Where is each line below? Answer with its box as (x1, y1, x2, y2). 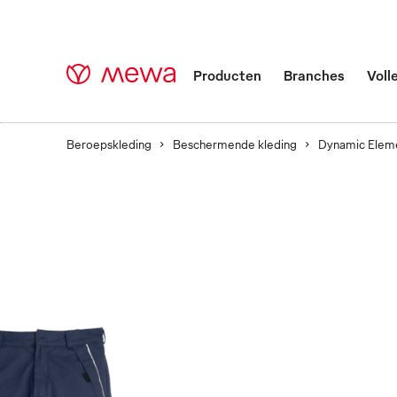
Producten (192, 66, 261, 84)
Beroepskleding (66, 136, 152, 152)
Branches (283, 66, 345, 84)
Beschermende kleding (173, 136, 297, 152)
